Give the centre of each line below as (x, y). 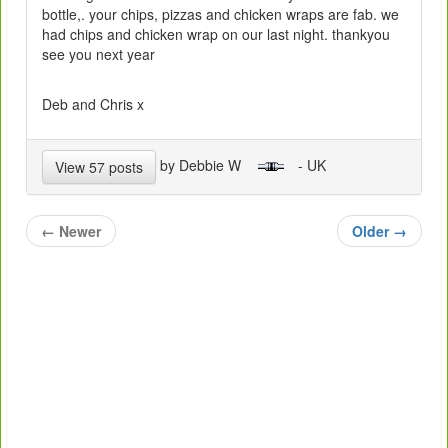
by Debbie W (206, 164)
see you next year (98, 53)
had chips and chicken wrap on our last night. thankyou (216, 33)
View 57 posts (99, 166)
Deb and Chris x (93, 103)
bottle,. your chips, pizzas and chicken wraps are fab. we (220, 13)
